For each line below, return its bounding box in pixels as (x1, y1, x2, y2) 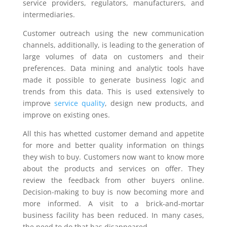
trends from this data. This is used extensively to (22, 87, 205, 96)
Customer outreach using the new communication (22, 28, 205, 38)
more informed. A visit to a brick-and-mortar (22, 199, 205, 208)
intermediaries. (22, 10, 75, 19)
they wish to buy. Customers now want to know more (22, 152, 205, 162)
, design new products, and (105, 98, 205, 108)
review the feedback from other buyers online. (22, 175, 205, 185)
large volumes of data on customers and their (22, 52, 205, 61)
